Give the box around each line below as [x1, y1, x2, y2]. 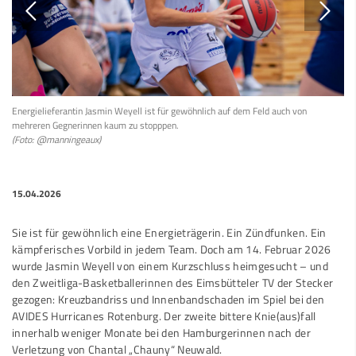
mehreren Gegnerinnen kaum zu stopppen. [12, 118, 179, 133]
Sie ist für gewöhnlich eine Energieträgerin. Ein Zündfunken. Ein [12, 223, 327, 242]
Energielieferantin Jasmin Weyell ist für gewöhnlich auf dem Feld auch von [12, 103, 307, 119]
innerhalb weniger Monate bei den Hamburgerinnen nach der [12, 323, 311, 342]
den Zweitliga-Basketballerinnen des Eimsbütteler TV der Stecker [12, 273, 334, 292]
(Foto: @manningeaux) [12, 132, 101, 148]
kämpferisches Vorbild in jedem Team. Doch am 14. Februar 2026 [12, 240, 331, 258]
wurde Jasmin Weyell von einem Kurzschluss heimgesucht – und [12, 257, 328, 275]
